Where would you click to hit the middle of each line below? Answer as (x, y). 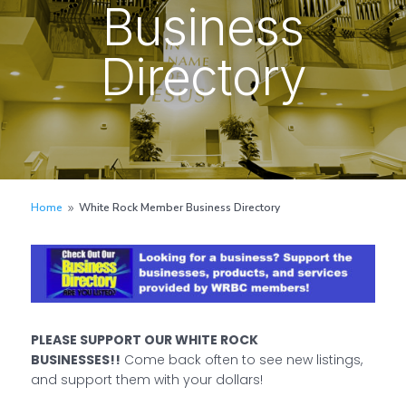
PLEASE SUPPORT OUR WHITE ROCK (144, 339)
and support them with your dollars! (146, 379)
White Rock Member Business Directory (179, 207)
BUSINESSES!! (75, 359)
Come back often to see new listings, (241, 359)
